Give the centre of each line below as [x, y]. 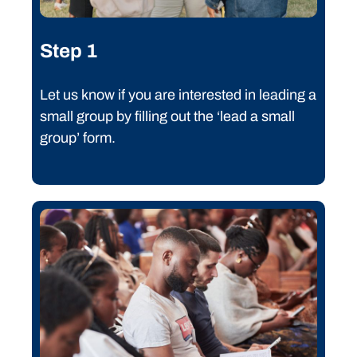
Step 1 [69, 51]
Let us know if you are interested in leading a [178, 95]
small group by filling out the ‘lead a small [167, 117]
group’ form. [78, 138]
